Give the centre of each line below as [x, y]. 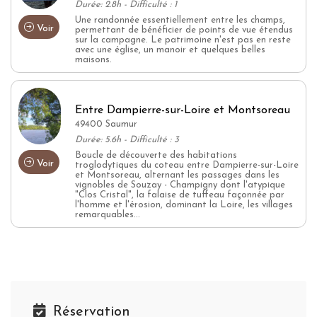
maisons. [93, 59]
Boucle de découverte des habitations [156, 155]
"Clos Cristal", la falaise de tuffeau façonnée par [180, 195]
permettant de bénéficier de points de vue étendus [184, 30]
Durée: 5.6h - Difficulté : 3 [127, 139]
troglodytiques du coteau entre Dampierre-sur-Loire [187, 165]
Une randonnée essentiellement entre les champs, [180, 20]
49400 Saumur [106, 124]
